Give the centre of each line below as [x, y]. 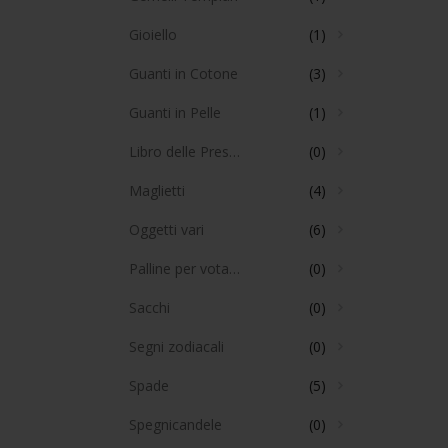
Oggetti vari [166, 230]
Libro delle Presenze [234, 152]
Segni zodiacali [176, 347]
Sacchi [149, 308]
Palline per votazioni [234, 269]
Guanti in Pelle [174, 113]
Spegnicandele [175, 425]
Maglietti [156, 191]
